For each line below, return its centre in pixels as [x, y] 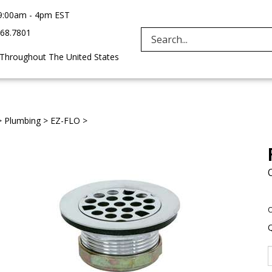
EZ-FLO [65, 121]
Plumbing [22, 121]
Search [233, 38]
